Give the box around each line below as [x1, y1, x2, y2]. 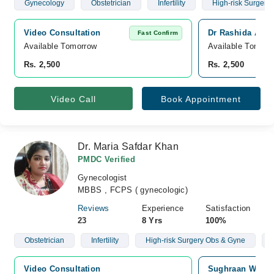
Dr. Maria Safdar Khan [78, 141, 179, 152]
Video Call [50, 94, 96, 104]
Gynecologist [78, 173, 127, 182]
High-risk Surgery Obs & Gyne [145, 236, 245, 245]
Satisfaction [206, 204, 251, 213]
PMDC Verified [78, 155, 136, 164]
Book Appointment [161, 94, 241, 104]
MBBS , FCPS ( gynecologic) [78, 185, 188, 194]
